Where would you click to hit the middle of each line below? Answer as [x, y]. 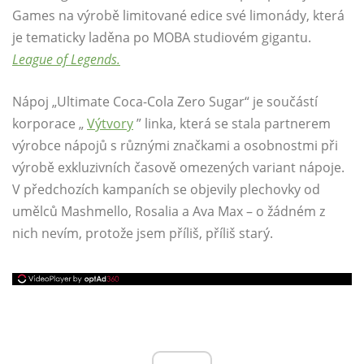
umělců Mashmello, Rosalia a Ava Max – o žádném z [169, 212]
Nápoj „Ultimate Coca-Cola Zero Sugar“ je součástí [165, 102]
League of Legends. [66, 60]
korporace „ [50, 124]
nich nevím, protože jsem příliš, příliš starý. [143, 234]
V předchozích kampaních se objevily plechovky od [166, 190]
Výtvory [110, 124]
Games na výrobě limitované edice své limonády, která [178, 16]
